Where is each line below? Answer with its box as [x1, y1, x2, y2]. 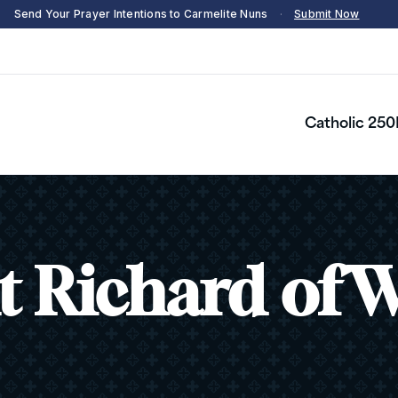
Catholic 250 [305, 117, 395, 132]
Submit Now [294, 7, 360, 20]
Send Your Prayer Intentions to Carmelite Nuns [13, 7, 268, 20]
